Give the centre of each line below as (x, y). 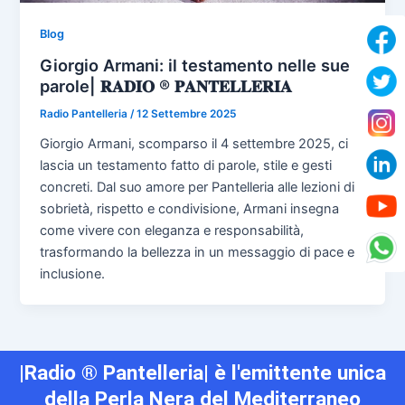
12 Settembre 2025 (187, 113)
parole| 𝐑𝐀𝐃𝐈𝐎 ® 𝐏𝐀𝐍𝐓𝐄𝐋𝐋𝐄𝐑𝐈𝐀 (166, 85)
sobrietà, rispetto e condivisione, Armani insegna (190, 208)
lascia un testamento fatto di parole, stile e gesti (186, 165)
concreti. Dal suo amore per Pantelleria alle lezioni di (198, 187)
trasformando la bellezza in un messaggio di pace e (198, 252)
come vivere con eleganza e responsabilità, (172, 230)
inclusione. (73, 273)
